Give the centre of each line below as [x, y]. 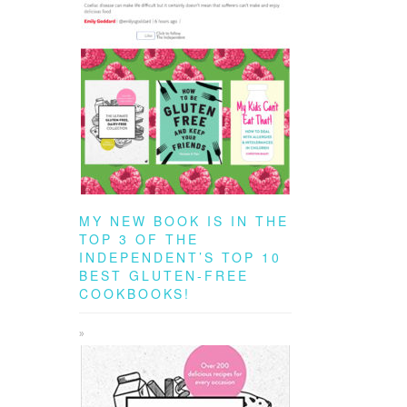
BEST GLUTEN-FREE [164, 275]
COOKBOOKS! [135, 293]
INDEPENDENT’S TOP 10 [180, 257]
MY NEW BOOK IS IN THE [184, 221]
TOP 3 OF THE [139, 239]
